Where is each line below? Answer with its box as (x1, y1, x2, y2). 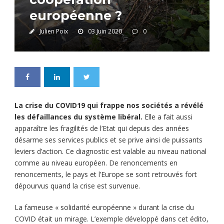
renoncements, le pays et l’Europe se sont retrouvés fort (14, 169, 197, 179)
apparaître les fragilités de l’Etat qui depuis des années (14, 123, 189, 133)
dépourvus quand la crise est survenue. (14, 180, 140, 190)
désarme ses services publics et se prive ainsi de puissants (14, 134, 202, 144)
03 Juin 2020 (88, 26, 122, 35)
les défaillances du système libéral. (14, 111, 142, 121)
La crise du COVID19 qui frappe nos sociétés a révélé (14, 100, 203, 110)
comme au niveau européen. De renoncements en (14, 157, 177, 167)
